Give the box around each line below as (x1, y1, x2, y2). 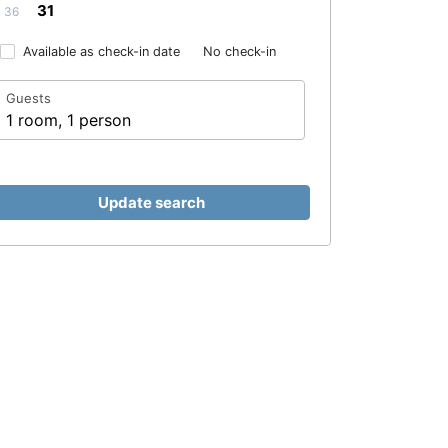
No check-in (203, 44, 276, 59)
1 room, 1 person (6, 109, 131, 130)
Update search (97, 192, 205, 212)
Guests (6, 89, 51, 106)
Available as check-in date (23, 44, 180, 59)
